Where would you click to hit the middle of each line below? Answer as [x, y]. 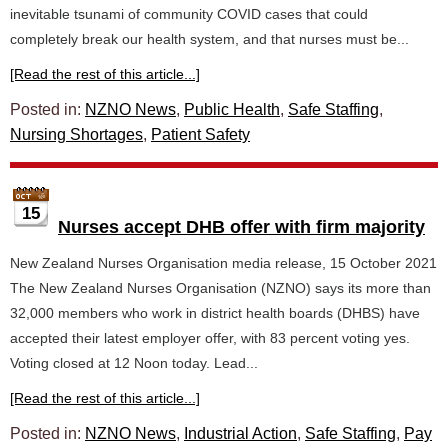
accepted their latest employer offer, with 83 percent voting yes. [210, 338]
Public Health [232, 109]
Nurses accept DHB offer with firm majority [241, 227]
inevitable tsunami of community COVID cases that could [189, 14]
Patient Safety [200, 134]
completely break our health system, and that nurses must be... [209, 39]
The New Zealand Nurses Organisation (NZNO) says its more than [220, 288]
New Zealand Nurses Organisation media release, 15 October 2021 [223, 263]
